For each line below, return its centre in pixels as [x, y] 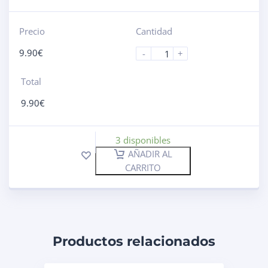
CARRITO [143, 167]
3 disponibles [143, 140]
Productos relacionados [134, 241]
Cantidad [154, 31]
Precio [32, 31]
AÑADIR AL [150, 154]
